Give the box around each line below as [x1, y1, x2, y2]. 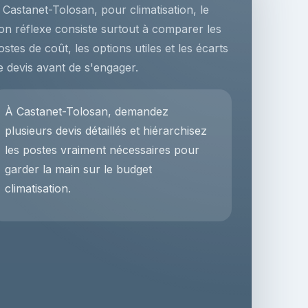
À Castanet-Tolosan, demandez [5, 104, 169, 118]
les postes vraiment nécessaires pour [5, 143, 200, 157]
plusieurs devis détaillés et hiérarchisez [5, 124, 208, 137]
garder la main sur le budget [5, 162, 153, 176]
